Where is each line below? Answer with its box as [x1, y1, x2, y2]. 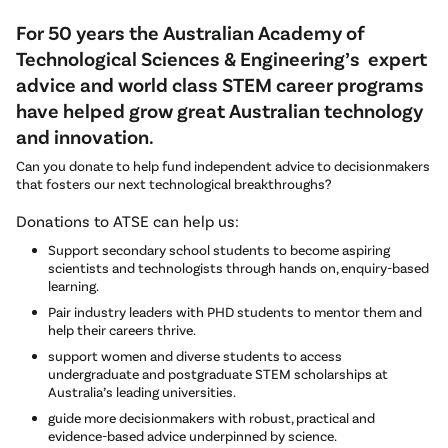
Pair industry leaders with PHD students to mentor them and [48, 303, 422, 321]
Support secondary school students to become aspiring [48, 241, 390, 259]
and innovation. [16, 124, 157, 149]
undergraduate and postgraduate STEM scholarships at [48, 365, 388, 383]
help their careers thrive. [48, 321, 196, 339]
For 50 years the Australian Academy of [16, 20, 365, 45]
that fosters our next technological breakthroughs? [16, 175, 332, 193]
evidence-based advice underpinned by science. [48, 427, 337, 445]
